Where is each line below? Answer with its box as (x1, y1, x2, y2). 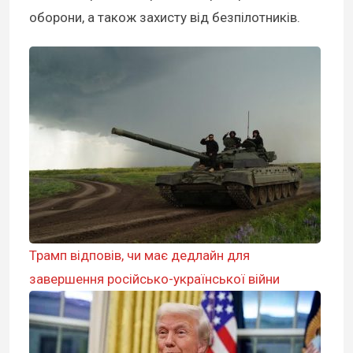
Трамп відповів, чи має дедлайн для (29, 247, 250, 263)
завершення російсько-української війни (29, 270, 280, 287)
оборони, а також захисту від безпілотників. (29, 9, 300, 25)
